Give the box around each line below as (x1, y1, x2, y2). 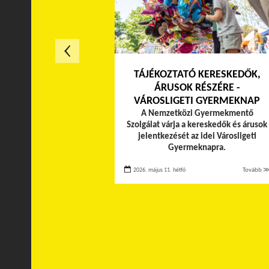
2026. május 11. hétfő (131, 166, 186, 174)
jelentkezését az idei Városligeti (138, 131, 256, 141)
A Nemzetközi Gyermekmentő (141, 109, 253, 118)
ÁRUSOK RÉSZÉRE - (154, 82, 240, 94)
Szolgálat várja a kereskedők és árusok (127, 120, 268, 130)
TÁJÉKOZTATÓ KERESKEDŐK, (133, 68, 261, 80)
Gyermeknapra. (168, 143, 226, 153)
